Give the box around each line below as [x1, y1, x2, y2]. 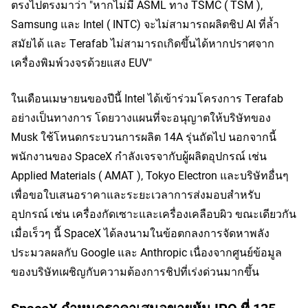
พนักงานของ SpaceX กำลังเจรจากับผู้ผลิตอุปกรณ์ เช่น [11, 148, 267, 164]
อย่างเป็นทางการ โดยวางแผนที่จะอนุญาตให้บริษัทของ [11, 110, 271, 125]
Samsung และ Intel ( [11, 16, 110, 32]
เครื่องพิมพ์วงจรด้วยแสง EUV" [11, 55, 152, 70]
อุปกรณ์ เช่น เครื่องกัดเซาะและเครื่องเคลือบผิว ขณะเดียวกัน [11, 206, 296, 221]
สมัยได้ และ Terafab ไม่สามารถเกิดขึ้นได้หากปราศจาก [11, 36, 274, 51]
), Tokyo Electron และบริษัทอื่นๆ [134, 168, 289, 183]
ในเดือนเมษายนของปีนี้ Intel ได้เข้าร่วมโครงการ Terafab [11, 91, 283, 106]
